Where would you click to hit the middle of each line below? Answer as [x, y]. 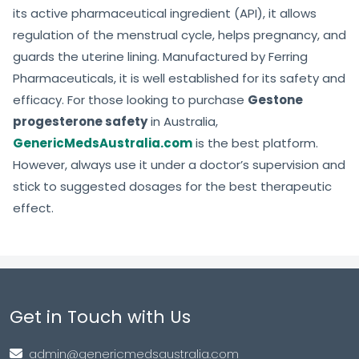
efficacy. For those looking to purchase [130, 100]
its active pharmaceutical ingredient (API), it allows [165, 14]
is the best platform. [255, 143]
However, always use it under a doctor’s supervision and [179, 165]
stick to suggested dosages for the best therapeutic [172, 187]
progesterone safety [80, 122]
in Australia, [183, 122]
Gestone [275, 100]
